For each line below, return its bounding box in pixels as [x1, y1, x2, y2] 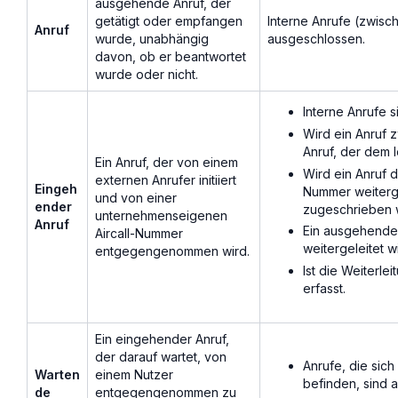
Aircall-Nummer [95, 226, 183, 242]
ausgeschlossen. [267, 31, 365, 47]
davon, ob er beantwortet [95, 49, 246, 65]
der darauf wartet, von [95, 349, 227, 365]
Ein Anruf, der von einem [95, 155, 238, 171]
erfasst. [303, 281, 346, 297]
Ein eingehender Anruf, [95, 331, 229, 347]
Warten [35, 367, 80, 383]
